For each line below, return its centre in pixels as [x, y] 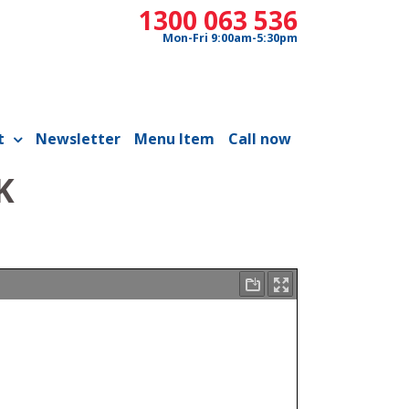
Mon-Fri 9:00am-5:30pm [230, 38]
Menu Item [174, 139]
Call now [259, 139]
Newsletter [78, 139]
